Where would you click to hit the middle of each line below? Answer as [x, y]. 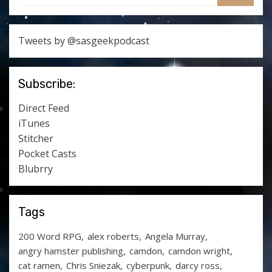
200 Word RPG [50, 236]
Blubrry [36, 169]
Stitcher [36, 138]
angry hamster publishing [71, 251]
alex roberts [113, 236]
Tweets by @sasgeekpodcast [84, 41]
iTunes [34, 123]
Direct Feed [44, 108]
